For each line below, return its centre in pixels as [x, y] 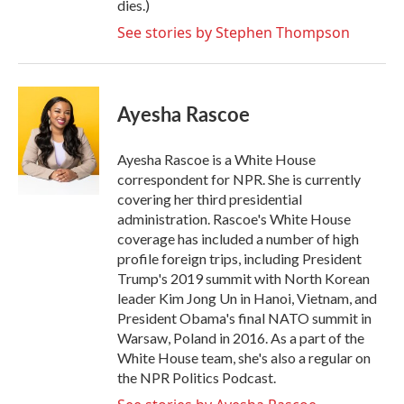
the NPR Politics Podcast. [197, 377]
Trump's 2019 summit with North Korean [243, 278]
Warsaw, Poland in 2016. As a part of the [241, 338]
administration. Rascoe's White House [234, 219]
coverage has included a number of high [238, 239]
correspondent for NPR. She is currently [239, 179]
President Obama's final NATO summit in [244, 318]
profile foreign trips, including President [239, 258]
